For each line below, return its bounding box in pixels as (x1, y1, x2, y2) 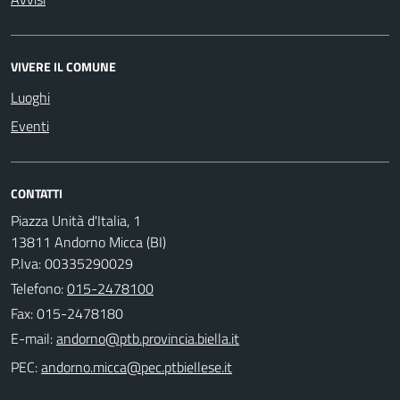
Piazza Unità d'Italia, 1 (11, 209, 141, 231)
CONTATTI (11, 183, 62, 203)
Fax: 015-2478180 (11, 302, 123, 324)
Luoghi (11, 86, 50, 108)
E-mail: (11, 327, 53, 349)
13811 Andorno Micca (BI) (11, 230, 166, 253)
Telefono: (11, 277, 67, 299)
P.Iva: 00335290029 (11, 252, 133, 274)
